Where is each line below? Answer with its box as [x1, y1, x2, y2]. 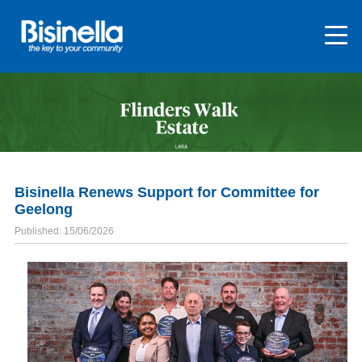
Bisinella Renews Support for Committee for [14, 184, 319, 201]
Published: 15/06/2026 [14, 226, 114, 237]
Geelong [14, 201, 73, 218]
